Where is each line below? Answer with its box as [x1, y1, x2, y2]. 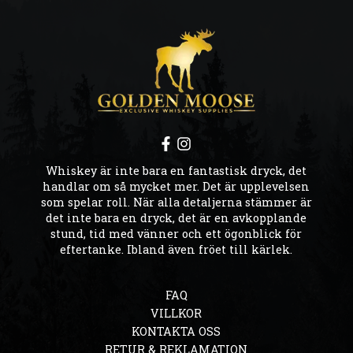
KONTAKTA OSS [132, 323, 221, 339]
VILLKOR [150, 305, 203, 321]
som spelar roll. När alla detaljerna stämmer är [40, 194, 312, 210]
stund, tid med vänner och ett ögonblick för [50, 225, 303, 241]
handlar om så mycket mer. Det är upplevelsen [43, 178, 310, 194]
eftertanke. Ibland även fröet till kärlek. [60, 241, 293, 257]
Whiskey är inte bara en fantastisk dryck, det [46, 162, 307, 178]
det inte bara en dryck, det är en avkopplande [46, 210, 307, 225]
